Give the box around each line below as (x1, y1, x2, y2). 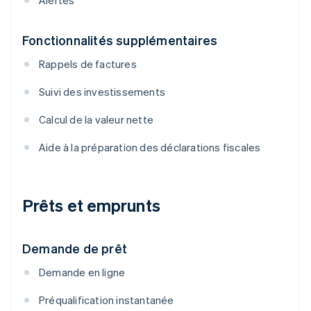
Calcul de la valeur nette (39, 112, 153, 127)
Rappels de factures (39, 57, 137, 72)
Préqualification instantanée (39, 293, 174, 308)
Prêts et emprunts (22, 194, 160, 217)
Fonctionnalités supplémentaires (22, 32, 218, 49)
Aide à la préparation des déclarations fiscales (39, 140, 261, 155)
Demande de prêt (22, 240, 127, 257)
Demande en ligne (39, 265, 126, 280)
